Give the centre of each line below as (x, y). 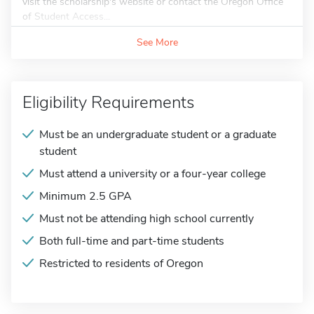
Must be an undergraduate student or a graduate (158, 135)
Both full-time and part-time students (132, 241)
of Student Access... (66, 16)
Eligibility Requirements (108, 102)
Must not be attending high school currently (146, 219)
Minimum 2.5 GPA (86, 196)
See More (157, 42)
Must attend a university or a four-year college (152, 174)
